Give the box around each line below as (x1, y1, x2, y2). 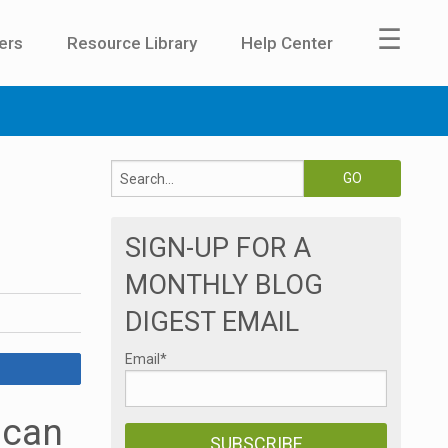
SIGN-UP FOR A (125, 232, 311, 265)
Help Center (241, 33, 333, 53)
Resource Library (67, 33, 197, 53)
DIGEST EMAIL (125, 306, 299, 339)
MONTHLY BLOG (125, 269, 323, 302)
